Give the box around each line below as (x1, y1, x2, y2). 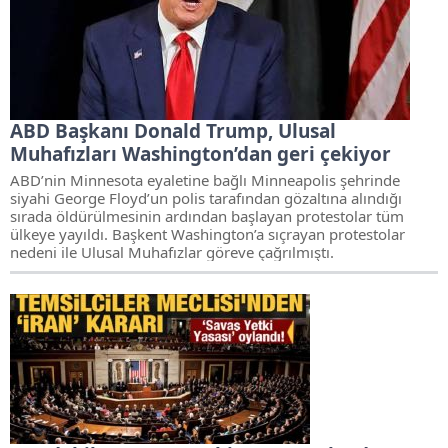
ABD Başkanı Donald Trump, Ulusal (10, 118, 336, 144)
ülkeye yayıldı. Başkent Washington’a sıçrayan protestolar (10, 224, 405, 244)
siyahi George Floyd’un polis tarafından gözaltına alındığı (10, 188, 402, 208)
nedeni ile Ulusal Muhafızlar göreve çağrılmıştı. (10, 242, 334, 262)
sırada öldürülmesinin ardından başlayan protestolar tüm (10, 206, 404, 226)
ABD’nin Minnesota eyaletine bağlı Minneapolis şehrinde (10, 170, 400, 190)
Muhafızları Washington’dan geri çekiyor (10, 141, 391, 167)
